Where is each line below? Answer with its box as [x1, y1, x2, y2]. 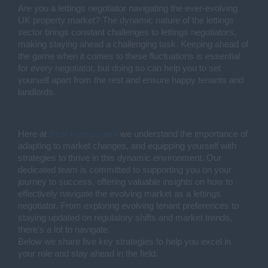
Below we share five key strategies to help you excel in [18, 237, 231, 246]
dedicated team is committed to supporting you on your [18, 165, 232, 175]
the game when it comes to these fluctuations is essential [18, 51, 240, 61]
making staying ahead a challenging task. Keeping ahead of [18, 39, 248, 49]
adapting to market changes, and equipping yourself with [18, 141, 236, 151]
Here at [18, 129, 49, 139]
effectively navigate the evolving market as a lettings [18, 189, 221, 199]
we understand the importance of [118, 129, 248, 139]
